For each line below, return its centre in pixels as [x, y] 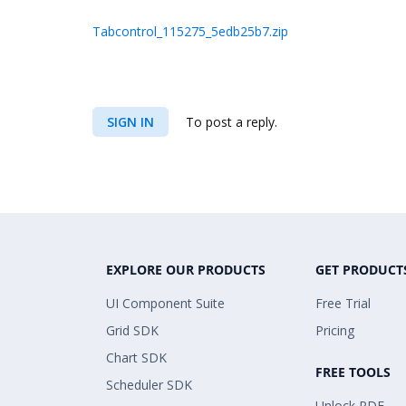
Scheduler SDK [149, 385]
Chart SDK [136, 358]
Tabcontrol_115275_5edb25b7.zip [190, 31]
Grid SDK [132, 330]
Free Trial [343, 303]
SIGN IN [130, 122]
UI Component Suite [165, 303]
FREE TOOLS [353, 372]
